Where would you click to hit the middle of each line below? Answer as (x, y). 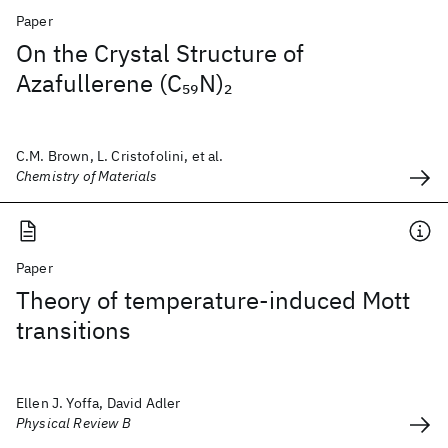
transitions (73, 330)
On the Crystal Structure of (160, 53)
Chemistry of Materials (87, 176)
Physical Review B (73, 423)
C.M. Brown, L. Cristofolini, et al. (120, 156)
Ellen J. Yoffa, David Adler (98, 403)
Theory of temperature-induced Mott (213, 300)
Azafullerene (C (99, 83)
